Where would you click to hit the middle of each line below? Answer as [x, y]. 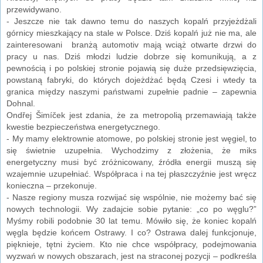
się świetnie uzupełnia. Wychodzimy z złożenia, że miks [131, 150]
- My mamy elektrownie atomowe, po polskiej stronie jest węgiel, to [131, 138]
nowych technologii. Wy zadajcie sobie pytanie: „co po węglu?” [131, 209]
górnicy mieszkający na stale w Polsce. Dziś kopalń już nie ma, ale [131, 33]
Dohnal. [21, 103]
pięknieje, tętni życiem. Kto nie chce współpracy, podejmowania [131, 244]
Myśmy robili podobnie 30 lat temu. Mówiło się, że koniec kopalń [131, 220]
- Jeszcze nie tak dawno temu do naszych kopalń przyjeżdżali [131, 21]
